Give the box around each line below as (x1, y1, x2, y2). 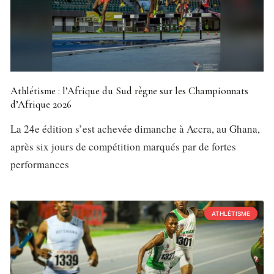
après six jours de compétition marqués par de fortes (10, 139, 236, 154)
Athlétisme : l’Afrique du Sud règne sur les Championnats (10, 84, 248, 98)
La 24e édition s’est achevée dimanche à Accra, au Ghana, (10, 122, 260, 136)
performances (10, 157, 69, 172)
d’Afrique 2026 (10, 98, 72, 111)
